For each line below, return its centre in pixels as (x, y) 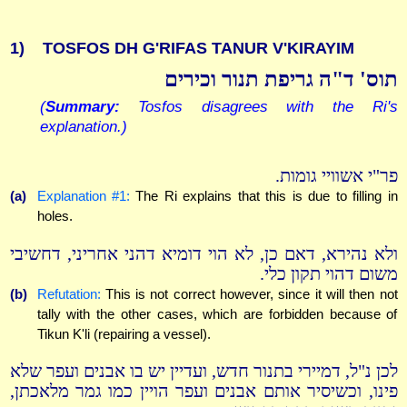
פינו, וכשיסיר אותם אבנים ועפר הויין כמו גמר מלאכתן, (203, 392)
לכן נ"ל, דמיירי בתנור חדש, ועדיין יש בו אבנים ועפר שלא (203, 372)
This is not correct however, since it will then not (249, 293)
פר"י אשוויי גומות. (336, 176)
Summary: (82, 107)
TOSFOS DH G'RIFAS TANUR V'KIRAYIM (198, 49)
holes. (55, 216)
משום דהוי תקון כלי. (328, 273)
